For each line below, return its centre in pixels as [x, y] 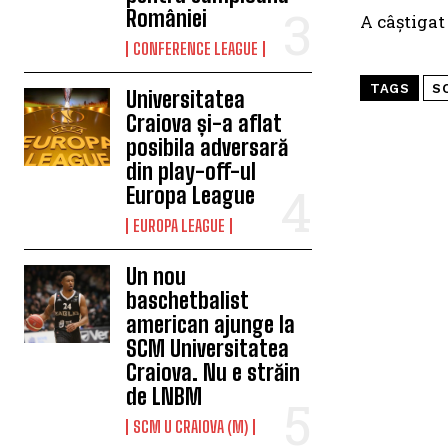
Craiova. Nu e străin [213, 373]
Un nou [156, 277]
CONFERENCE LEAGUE [196, 49]
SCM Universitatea [208, 349]
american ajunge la [211, 325]
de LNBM [164, 397]
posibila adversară [207, 148]
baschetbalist [187, 301]
